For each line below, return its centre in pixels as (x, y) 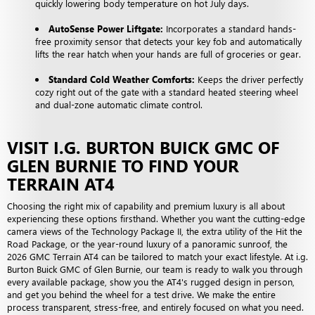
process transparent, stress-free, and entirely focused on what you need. (155, 307)
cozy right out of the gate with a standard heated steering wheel (167, 91)
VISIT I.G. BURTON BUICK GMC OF (143, 147)
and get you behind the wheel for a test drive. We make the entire (141, 294)
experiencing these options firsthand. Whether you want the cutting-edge (156, 218)
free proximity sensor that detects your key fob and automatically (168, 41)
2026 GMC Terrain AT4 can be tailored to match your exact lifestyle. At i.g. (157, 256)
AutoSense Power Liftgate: (106, 28)
